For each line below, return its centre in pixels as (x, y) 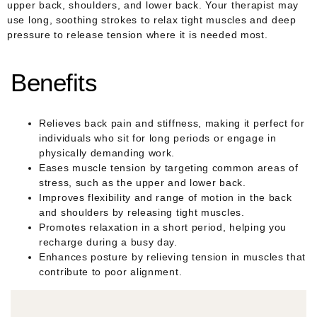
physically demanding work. (107, 153)
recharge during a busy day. (108, 242)
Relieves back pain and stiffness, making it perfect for (172, 123)
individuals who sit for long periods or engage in (158, 138)
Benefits (54, 83)
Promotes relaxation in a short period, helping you (163, 227)
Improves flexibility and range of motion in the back (166, 198)
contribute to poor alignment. (111, 272)
